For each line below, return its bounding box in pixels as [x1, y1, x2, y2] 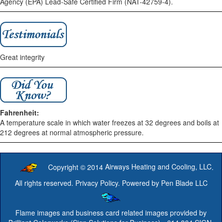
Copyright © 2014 [48, 162, 105, 172]
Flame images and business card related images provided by [15, 207, 207, 218]
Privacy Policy [75, 177, 118, 188]
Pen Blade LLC [161, 177, 208, 188]
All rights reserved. [14, 177, 75, 188]
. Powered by [117, 177, 161, 188]
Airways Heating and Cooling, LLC [105, 162, 212, 172]
